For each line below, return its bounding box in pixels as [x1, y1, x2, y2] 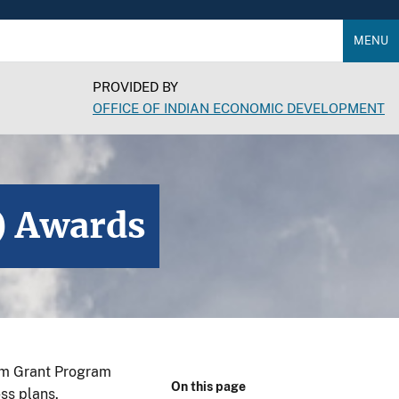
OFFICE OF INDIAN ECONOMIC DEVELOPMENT [93, 101, 385, 116]
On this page [171, 379, 246, 394]
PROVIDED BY [93, 79, 178, 94]
